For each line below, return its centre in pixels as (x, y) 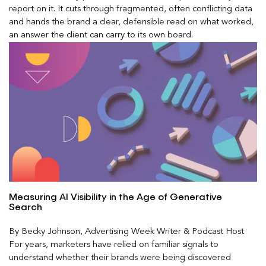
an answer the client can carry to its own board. (101, 36)
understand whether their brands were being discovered (120, 258)
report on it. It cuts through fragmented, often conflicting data (131, 9)
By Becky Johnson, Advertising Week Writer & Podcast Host (126, 232)
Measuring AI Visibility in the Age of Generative (115, 197)
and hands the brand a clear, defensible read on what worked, (131, 23)
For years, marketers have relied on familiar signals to (114, 245)
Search (26, 208)
